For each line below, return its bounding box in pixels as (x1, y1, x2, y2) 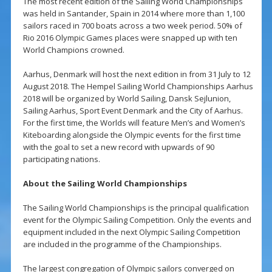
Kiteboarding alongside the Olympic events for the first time (22, 129, 241, 141)
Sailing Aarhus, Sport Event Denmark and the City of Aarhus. (22, 105, 243, 117)
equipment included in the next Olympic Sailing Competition (22, 226, 240, 238)
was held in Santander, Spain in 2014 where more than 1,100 (22, 8, 245, 19)
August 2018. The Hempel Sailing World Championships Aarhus (22, 81, 253, 92)
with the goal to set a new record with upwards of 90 (22, 141, 214, 153)
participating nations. (22, 154, 100, 165)
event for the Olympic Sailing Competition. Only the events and (22, 214, 251, 226)
